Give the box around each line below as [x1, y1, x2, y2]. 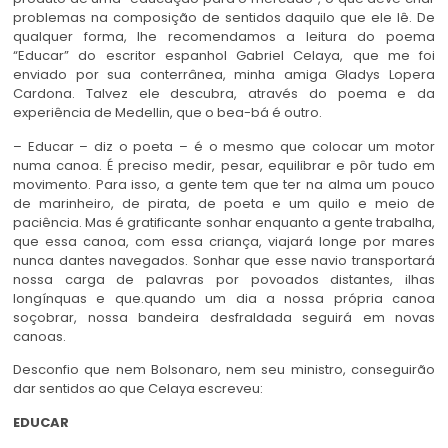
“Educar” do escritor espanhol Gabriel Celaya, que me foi [13, 46, 435, 66]
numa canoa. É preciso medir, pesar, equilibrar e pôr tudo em [13, 155, 435, 175]
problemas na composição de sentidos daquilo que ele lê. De [13, 8, 435, 28]
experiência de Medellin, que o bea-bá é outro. [13, 103, 322, 123]
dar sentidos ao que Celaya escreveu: [13, 379, 263, 399]
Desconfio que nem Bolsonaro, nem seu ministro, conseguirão [13, 360, 435, 380]
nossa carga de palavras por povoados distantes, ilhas [13, 269, 435, 289]
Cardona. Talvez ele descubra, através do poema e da [13, 84, 435, 104]
